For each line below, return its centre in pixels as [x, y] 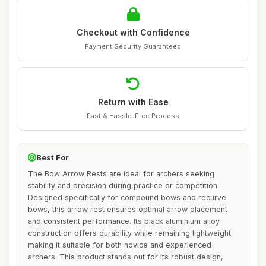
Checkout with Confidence [133, 32]
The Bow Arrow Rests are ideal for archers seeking [121, 174]
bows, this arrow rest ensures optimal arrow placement [128, 209]
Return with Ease [133, 102]
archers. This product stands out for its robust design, [126, 257]
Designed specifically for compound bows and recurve [127, 197]
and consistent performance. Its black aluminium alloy [124, 221]
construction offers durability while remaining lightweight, [131, 233]
